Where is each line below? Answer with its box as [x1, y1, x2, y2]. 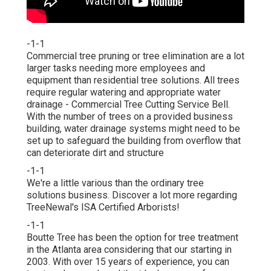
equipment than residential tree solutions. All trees [27, 74, 240, 87]
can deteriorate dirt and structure [27, 147, 164, 159]
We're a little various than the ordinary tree [27, 177, 204, 189]
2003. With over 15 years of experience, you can [27, 256, 229, 268]
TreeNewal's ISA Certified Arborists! [27, 201, 180, 214]
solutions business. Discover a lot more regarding [27, 189, 237, 201]
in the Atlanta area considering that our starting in [27, 244, 232, 256]
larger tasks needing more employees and [27, 62, 205, 74]
